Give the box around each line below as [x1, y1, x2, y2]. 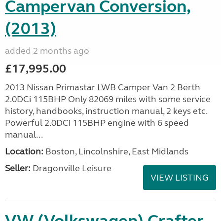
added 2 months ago [5, 45, 89, 56]
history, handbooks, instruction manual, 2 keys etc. [5, 105, 207, 116]
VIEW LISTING [150, 172, 209, 183]
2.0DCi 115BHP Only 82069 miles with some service [5, 93, 211, 105]
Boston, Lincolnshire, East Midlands [43, 146, 188, 157]
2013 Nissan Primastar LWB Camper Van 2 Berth [5, 81, 200, 93]
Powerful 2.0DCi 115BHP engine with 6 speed [5, 117, 189, 128]
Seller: [5, 162, 31, 174]
